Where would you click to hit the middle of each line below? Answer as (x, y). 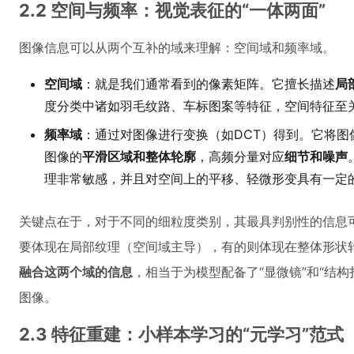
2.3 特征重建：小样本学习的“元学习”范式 (181, 334)
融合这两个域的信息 (76, 272)
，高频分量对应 (240, 156)
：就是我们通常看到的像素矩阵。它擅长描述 (209, 84)
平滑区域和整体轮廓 (139, 156)
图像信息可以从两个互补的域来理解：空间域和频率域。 (177, 47)
